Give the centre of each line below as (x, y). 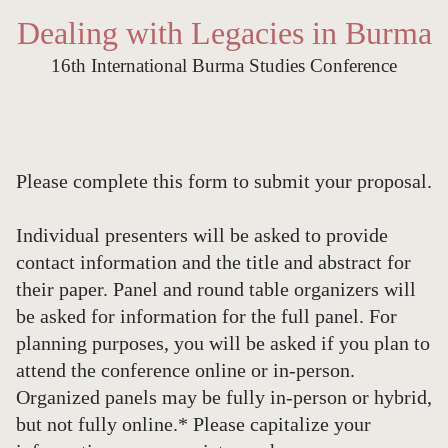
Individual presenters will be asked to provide (202, 235)
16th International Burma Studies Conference (224, 65)
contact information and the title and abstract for (213, 262)
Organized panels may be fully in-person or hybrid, (224, 397)
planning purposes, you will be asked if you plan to (223, 343)
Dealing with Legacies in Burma (224, 33)
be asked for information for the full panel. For (206, 316)
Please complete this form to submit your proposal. (224, 181)
